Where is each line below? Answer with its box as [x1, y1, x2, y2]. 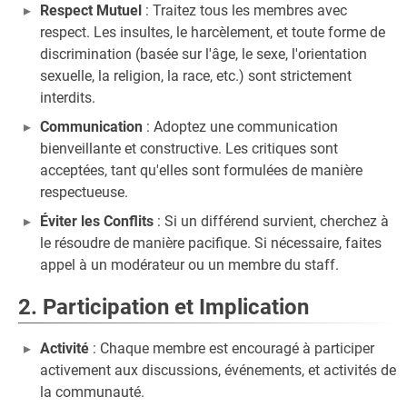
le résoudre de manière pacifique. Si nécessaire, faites [40, 234, 382, 252]
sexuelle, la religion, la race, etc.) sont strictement [40, 67, 352, 84]
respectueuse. [40, 184, 128, 201]
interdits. [40, 89, 95, 106]
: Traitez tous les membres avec [142, 2, 347, 19]
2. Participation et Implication [18, 294, 309, 320]
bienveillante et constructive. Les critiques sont [40, 140, 338, 157]
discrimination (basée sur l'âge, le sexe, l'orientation [40, 45, 367, 63]
